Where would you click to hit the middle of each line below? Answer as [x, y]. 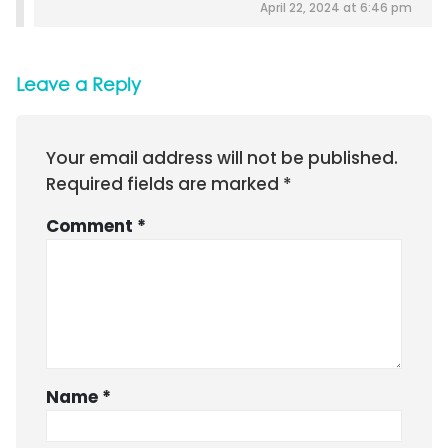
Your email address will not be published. [222, 158]
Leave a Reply [78, 84]
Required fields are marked [164, 184]
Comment [91, 225]
